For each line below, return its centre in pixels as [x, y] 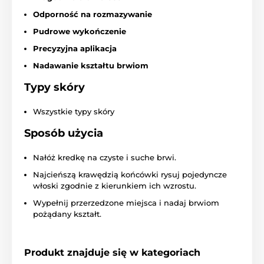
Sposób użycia [64, 133]
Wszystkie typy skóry [74, 111]
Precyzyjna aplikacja [75, 48]
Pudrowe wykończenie [80, 31]
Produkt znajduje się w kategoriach [112, 252]
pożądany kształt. [67, 214]
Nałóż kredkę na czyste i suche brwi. [105, 157]
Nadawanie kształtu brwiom [91, 65]
